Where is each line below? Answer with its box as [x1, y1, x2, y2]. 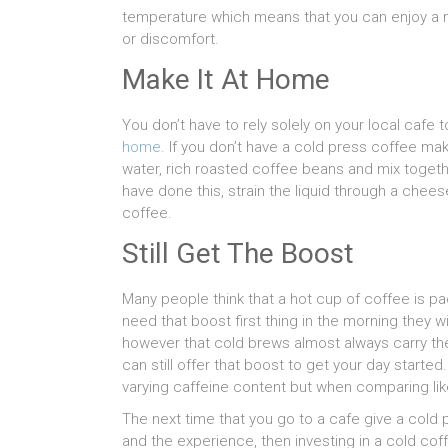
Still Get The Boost [122, 236, 354, 270]
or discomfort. [122, 29, 219, 48]
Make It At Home [122, 62, 330, 96]
